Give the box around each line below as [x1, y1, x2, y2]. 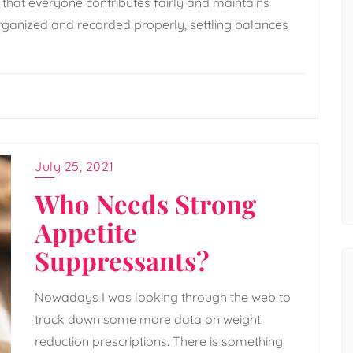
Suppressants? [35, 242, 210, 277]
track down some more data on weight [35, 310, 261, 327]
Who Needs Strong [35, 185, 256, 221]
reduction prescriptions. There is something [35, 333, 283, 349]
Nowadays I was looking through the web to [35, 288, 291, 305]
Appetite [35, 214, 137, 249]
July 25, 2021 [35, 158, 114, 174]
